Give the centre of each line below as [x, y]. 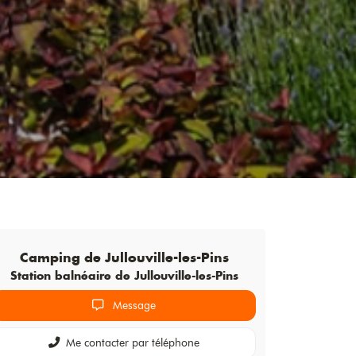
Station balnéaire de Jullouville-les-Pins [124, 275]
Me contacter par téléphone [133, 342]
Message [133, 305]
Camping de [62, 257]
